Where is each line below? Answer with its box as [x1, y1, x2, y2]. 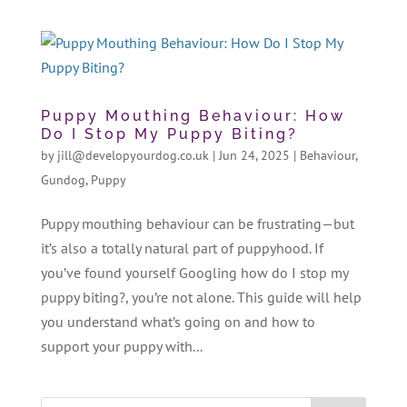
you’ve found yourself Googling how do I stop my [40, 263, 348, 282]
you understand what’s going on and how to [40, 312, 315, 331]
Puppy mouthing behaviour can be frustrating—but [40, 213, 354, 233]
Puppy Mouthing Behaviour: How [40, 106, 345, 124]
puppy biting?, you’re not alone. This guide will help [40, 287, 362, 306]
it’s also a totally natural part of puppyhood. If [40, 238, 323, 257]
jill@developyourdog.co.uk [56, 146, 209, 164]
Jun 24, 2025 [218, 146, 290, 164]
